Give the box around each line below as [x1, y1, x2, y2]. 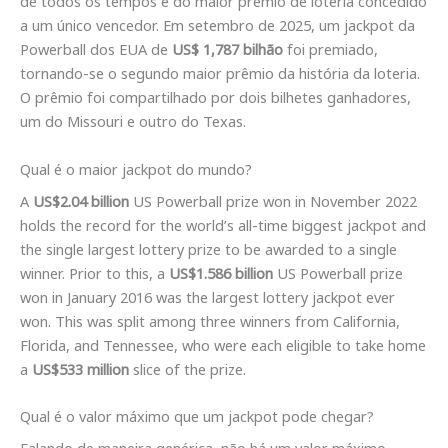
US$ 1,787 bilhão [172, 39, 283, 60]
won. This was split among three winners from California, [20, 310, 400, 331]
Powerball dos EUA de [20, 39, 172, 60]
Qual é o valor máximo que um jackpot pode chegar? [20, 405, 374, 426]
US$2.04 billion [33, 190, 129, 211]
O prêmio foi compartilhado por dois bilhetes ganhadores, [20, 87, 411, 108]
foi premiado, [283, 39, 378, 60]
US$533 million [32, 358, 129, 379]
